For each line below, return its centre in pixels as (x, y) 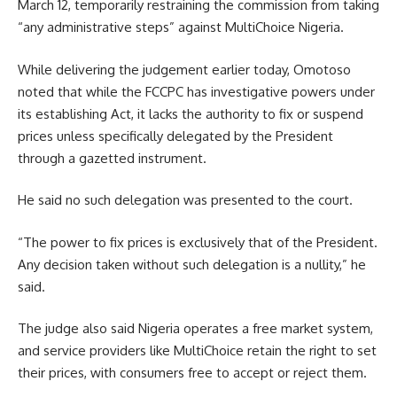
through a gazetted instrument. (112, 158)
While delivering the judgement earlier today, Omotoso (184, 69)
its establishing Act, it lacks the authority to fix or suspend (191, 113)
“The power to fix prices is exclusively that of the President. (198, 242)
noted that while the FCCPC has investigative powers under (196, 91)
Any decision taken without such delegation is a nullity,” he (192, 264)
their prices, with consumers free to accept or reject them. (192, 373)
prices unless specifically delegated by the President (175, 136)
